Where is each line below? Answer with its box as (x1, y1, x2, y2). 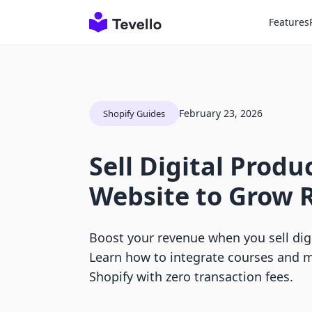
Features (269, 15, 309, 29)
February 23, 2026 (179, 107, 263, 120)
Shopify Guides (103, 107, 165, 120)
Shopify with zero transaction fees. (89, 268, 293, 285)
